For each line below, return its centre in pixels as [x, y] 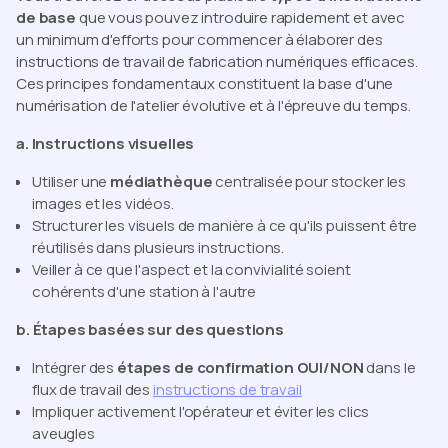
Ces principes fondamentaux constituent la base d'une [205, 84]
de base [46, 18]
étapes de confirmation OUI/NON [240, 368]
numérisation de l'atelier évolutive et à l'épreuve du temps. [214, 106]
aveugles [63, 434]
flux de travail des [92, 390]
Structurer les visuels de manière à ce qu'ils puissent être [225, 226]
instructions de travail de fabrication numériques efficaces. [217, 62]
